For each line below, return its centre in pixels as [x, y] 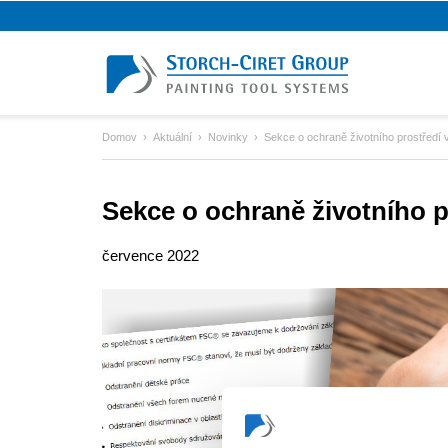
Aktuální [172, 137]
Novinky [228, 137]
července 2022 [150, 255]
